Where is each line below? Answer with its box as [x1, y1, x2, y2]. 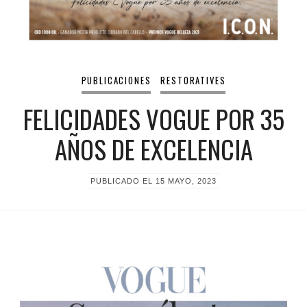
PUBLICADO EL [90, 176, 156, 185]
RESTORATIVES [160, 73, 226, 87]
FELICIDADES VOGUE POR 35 [23, 100, 284, 138]
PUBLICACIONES [81, 73, 151, 87]
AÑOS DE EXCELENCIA [54, 130, 253, 169]
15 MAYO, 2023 [156, 176, 217, 185]
